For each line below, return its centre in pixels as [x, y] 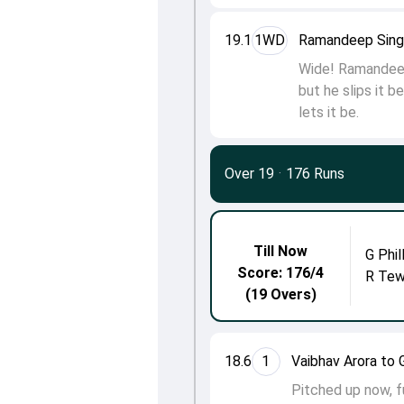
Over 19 [249, 174]
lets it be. [328, 113]
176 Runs [315, 174]
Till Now [281, 252]
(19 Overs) [280, 295]
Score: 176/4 [281, 273]
